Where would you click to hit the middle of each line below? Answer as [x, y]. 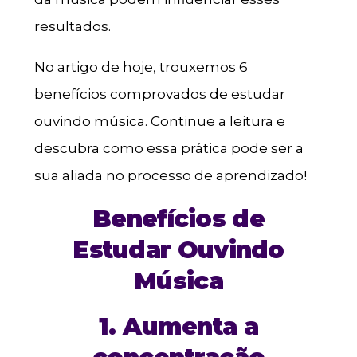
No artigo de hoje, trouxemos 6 [141, 67]
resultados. [72, 26]
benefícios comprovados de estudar [159, 94]
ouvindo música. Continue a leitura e [159, 121]
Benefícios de [178, 218]
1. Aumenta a [178, 326]
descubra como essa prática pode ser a [169, 148]
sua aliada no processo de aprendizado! [170, 175]
